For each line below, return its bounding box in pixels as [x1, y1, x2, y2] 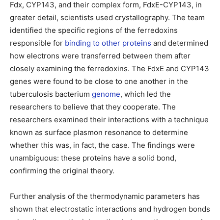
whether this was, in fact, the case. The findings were [10, 140, 195, 150]
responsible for [10, 38, 65, 48]
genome [92, 89, 120, 99]
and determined [151, 38, 208, 48]
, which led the [120, 89, 171, 99]
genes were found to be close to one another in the [10, 77, 188, 86]
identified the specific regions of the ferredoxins [10, 26, 178, 35]
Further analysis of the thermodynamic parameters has [10, 192, 200, 201]
